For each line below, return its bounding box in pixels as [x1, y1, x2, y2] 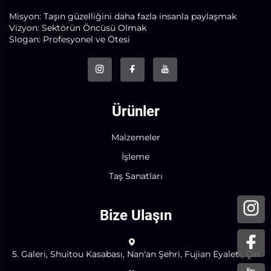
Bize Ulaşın [99, 207, 172, 224]
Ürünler [111, 103, 160, 120]
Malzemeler [111, 132, 160, 143]
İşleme [122, 151, 149, 162]
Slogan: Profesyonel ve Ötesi [9, 34, 130, 45]
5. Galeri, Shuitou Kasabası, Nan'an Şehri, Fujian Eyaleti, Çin [11, 249, 260, 260]
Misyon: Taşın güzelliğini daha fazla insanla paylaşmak [9, 11, 237, 22]
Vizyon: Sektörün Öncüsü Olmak [9, 22, 146, 33]
